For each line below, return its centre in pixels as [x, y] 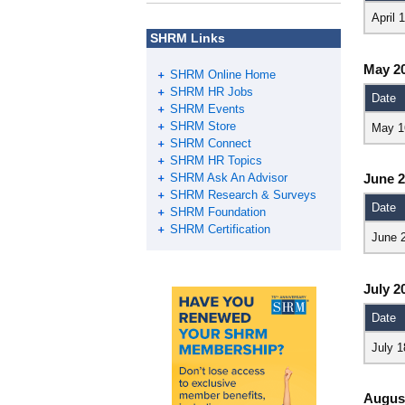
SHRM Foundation [218, 212]
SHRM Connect [211, 144]
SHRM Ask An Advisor [229, 178]
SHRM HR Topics [216, 161]
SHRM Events [207, 109]
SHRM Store [203, 127]
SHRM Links [186, 38]
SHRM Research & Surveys [243, 195]
